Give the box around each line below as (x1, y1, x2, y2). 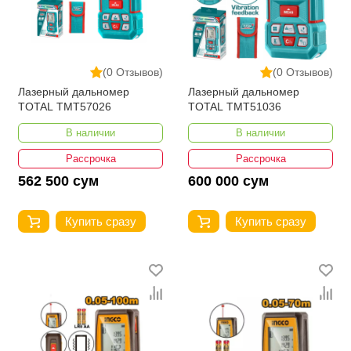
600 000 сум (188, 173, 269, 190)
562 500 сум (18, 173, 99, 190)
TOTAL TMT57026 (18, 100, 111, 114)
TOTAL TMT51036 (188, 100, 281, 114)
